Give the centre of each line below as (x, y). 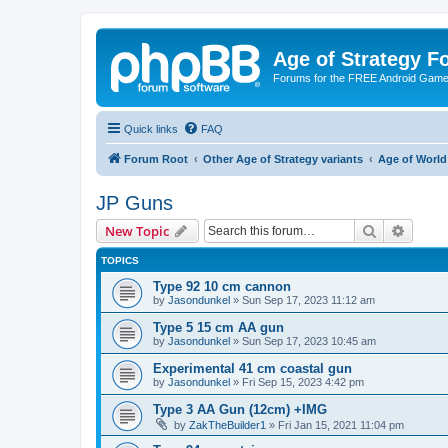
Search (398, 229)
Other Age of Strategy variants (283, 158)
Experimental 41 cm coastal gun (252, 368)
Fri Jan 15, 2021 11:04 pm (341, 424)
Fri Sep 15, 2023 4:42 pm (303, 381)
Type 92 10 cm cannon (222, 286)
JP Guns (134, 202)
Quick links (151, 128)
